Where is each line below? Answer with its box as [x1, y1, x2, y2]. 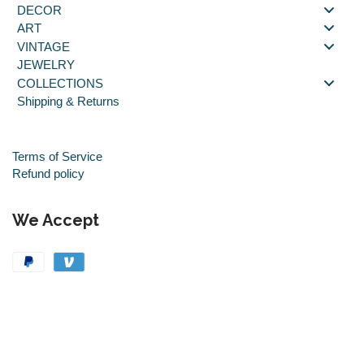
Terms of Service [12, 149, 102, 164]
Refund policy [12, 167, 84, 181]
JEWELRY [17, 58, 75, 72]
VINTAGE [17, 39, 70, 54]
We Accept [12, 210, 99, 231]
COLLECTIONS [17, 76, 103, 90]
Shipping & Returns [17, 94, 119, 109]
